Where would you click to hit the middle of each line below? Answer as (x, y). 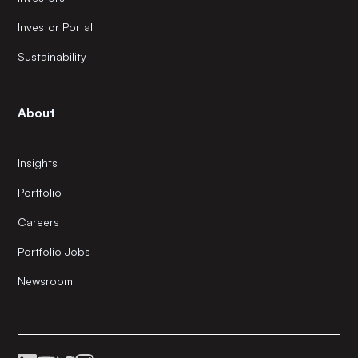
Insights (38, 163)
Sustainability (52, 57)
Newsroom (46, 281)
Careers (39, 222)
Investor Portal (56, 27)
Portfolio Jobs (54, 252)
